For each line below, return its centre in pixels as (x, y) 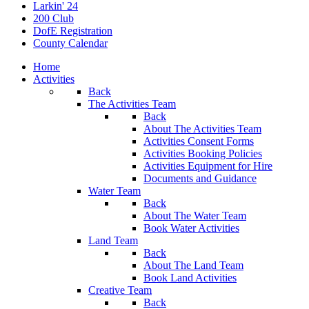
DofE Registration (73, 31)
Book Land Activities (190, 278)
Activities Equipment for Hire (208, 166)
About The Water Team (195, 216)
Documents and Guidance (200, 178)
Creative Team (120, 290)
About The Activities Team (202, 129)
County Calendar (70, 43)
